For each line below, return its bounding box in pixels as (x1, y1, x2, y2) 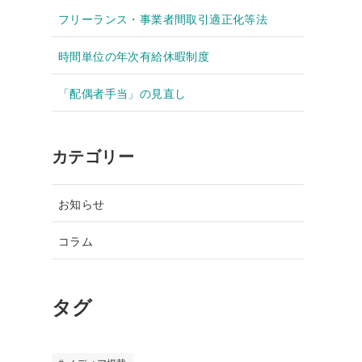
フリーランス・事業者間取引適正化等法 (58, 9, 268, 27)
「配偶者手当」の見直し (58, 83, 187, 101)
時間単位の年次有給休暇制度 (58, 46, 210, 64)
